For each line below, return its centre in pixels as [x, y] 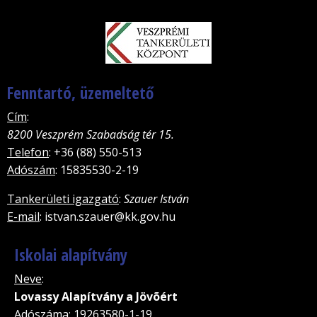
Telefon [28, 152]
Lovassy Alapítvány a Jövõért [96, 297]
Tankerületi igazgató [63, 199]
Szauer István [156, 199]
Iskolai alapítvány [71, 255]
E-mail [23, 217]
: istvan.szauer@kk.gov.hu [108, 217]
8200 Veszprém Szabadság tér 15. [91, 135]
